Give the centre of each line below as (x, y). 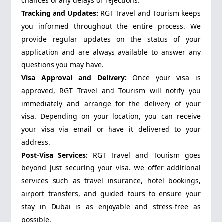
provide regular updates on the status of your (111, 39)
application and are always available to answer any (111, 52)
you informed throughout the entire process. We (111, 26)
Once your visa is (164, 78)
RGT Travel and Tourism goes (144, 155)
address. (36, 142)
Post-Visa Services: (55, 155)
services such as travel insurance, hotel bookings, (111, 181)
